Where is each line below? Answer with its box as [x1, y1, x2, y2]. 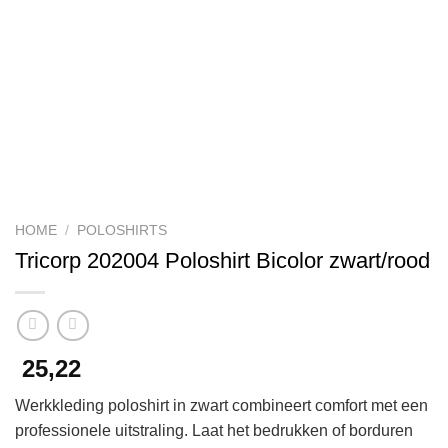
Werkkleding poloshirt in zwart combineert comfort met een [15, 397, 428, 415]
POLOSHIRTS [77, 223, 168, 238]
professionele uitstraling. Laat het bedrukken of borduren [15, 422, 413, 440]
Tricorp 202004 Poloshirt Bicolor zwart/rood [15, 247, 430, 273]
